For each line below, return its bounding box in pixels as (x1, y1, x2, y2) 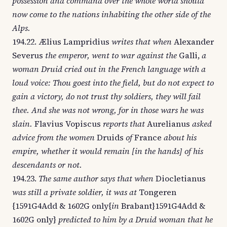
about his (164, 132, 197, 143)
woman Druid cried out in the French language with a (12, 63, 206, 74)
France (132, 132, 164, 143)
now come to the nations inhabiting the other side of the (12, 9, 211, 20)
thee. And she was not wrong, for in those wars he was (12, 104, 204, 116)
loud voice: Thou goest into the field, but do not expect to (12, 77, 214, 88)
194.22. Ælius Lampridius (12, 36, 111, 47)
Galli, (177, 50, 202, 61)
